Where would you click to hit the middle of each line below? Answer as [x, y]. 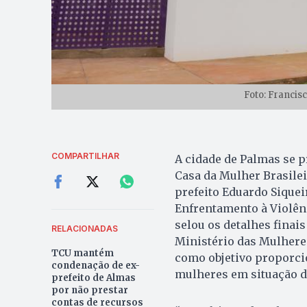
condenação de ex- [95, 265]
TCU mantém [82, 253]
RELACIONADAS [84, 228]
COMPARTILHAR [85, 156]
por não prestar [89, 290]
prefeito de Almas [93, 278]
